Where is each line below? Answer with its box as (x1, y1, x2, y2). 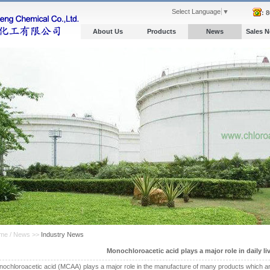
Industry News (41, 231, 84, 238)
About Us (92, 28, 123, 35)
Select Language (172, 8, 221, 15)
